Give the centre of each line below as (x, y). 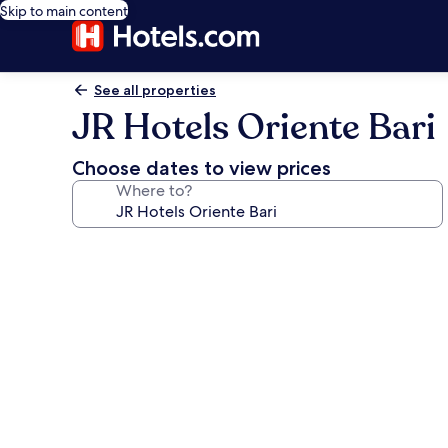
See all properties (155, 90)
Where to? (154, 190)
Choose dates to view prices (201, 168)
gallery (111, 278)
